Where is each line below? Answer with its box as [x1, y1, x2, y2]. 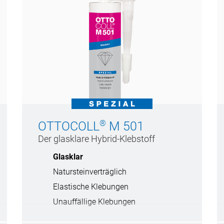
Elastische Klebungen [53, 182, 128, 192]
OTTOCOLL [38, 119, 99, 134]
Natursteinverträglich [53, 167, 126, 177]
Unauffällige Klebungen [53, 197, 135, 207]
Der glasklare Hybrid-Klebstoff [38, 133, 155, 144]
